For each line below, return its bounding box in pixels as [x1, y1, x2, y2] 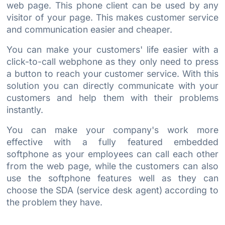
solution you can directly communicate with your [6, 80, 219, 91]
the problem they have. [6, 196, 102, 207]
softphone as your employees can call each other [6, 148, 219, 159]
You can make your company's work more [6, 124, 219, 135]
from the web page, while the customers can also [6, 160, 219, 171]
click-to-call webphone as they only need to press [6, 56, 219, 67]
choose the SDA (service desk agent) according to [6, 184, 219, 195]
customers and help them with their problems [6, 92, 219, 103]
